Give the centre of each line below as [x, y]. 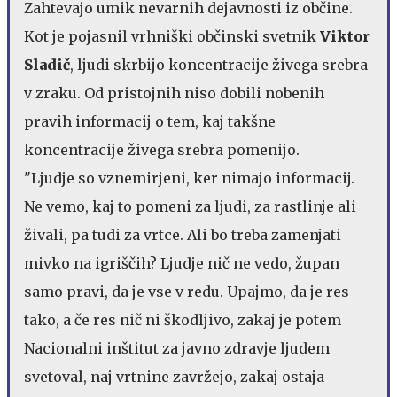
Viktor [345, 36]
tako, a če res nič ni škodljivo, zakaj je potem [183, 319]
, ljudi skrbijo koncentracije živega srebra [219, 64]
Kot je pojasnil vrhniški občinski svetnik [172, 36]
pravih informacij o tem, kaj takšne [150, 121]
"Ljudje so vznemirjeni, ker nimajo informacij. [189, 178]
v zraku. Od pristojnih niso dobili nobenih [174, 93]
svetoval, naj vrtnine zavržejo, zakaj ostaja [174, 376]
